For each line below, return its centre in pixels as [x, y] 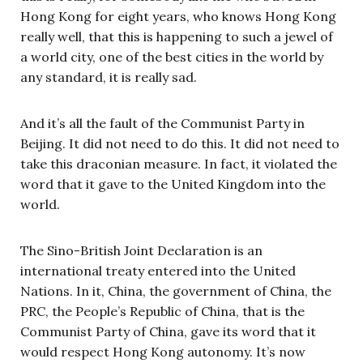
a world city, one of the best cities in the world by [172, 56]
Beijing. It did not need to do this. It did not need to [180, 143]
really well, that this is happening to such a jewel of [177, 36]
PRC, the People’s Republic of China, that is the [162, 311]
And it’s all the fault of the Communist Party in [162, 123]
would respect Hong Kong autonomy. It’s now [163, 351]
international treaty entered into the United [158, 270]
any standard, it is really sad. [109, 77]
